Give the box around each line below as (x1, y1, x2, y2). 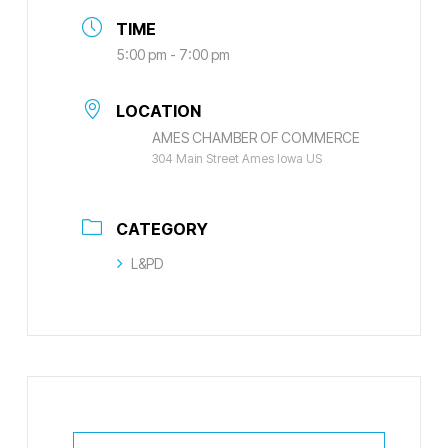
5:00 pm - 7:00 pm (116, 45, 230, 63)
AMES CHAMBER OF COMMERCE (151, 128, 360, 146)
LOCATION (115, 100, 201, 121)
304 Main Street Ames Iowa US (151, 150, 322, 166)
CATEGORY (115, 218, 208, 239)
